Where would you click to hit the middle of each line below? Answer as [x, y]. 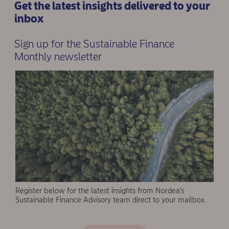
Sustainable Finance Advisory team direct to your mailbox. [111, 200]
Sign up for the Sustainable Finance [94, 43]
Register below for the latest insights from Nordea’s [100, 191]
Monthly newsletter [58, 56]
